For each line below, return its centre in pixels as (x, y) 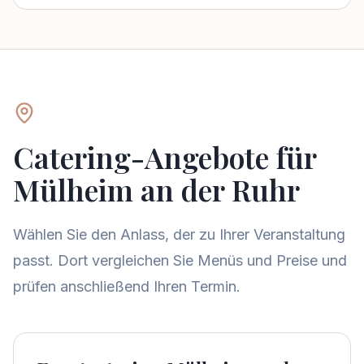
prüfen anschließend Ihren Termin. (127, 286)
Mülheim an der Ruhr (156, 189)
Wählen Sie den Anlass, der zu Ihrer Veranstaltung (179, 234)
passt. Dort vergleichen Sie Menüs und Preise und (180, 260)
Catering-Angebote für (165, 157)
